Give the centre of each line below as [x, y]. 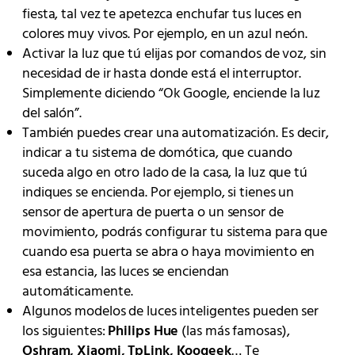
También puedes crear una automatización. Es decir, [176, 134]
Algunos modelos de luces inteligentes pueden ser [171, 312]
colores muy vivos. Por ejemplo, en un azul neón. [165, 35]
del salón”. [52, 114]
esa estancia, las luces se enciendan [126, 273]
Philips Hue [143, 332]
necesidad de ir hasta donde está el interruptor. [162, 74]
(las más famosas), [234, 332]
